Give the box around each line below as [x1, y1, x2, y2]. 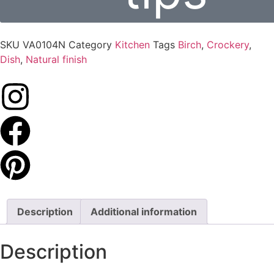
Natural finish [26, 53, 87, 66]
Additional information [91, 206, 197, 218]
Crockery [207, 39, 249, 51]
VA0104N [23, 39, 68, 51]
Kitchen [115, 39, 150, 51]
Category [68, 39, 112, 51]
